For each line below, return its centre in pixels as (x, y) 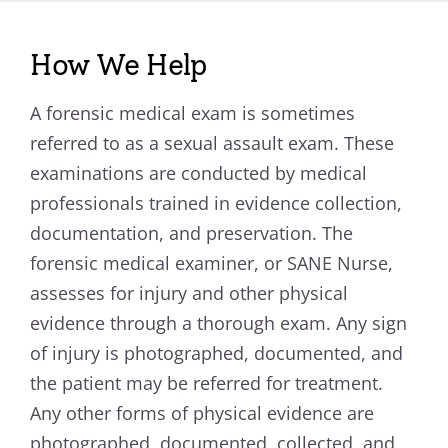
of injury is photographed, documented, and (217, 353)
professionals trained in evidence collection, (216, 203)
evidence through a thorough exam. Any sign (219, 323)
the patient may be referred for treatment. (207, 383)
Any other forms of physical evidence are (202, 413)
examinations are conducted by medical (199, 173)
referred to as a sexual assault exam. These (212, 143)
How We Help (118, 64)
